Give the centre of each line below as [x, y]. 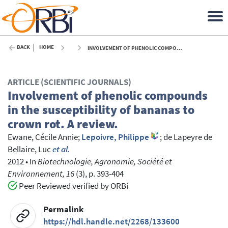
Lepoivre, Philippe [115, 137]
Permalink [64, 209]
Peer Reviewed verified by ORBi [73, 186]
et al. [61, 150]
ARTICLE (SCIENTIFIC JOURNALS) [69, 82]
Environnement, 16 [41, 174]
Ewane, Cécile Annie [43, 137]
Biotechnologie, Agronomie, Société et [105, 162]
